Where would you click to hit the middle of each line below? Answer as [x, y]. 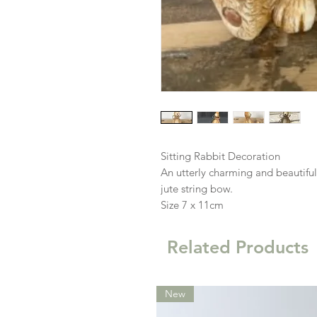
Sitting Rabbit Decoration [220, 156]
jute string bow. [197, 188]
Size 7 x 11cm [192, 204]
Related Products [238, 247]
